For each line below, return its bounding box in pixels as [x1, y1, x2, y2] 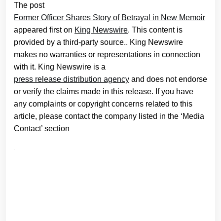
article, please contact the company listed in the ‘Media [14, 111, 204, 120]
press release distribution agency [14, 74, 129, 83]
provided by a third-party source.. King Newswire [14, 37, 183, 46]
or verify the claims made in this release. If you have [14, 87, 193, 96]
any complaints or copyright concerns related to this [14, 99, 192, 108]
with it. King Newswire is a [14, 62, 106, 71]
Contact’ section [14, 124, 70, 133]
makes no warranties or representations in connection [14, 50, 200, 59]
